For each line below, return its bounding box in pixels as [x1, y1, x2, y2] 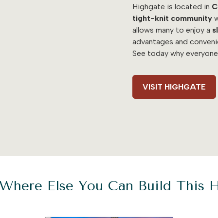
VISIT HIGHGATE [143, 82, 206, 91]
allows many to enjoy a [132, 25, 212, 35]
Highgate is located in [132, 1, 212, 11]
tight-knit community [132, 13, 212, 23]
